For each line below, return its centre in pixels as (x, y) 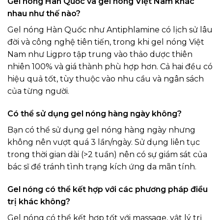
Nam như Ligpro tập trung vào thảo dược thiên (100, 55)
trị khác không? (39, 201)
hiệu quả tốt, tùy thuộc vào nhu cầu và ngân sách (106, 79)
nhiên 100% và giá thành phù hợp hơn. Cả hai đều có (110, 67)
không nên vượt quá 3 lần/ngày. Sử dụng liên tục (104, 142)
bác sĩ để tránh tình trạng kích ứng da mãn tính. (102, 167)
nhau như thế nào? (44, 14)
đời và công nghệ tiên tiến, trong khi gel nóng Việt (106, 42)
